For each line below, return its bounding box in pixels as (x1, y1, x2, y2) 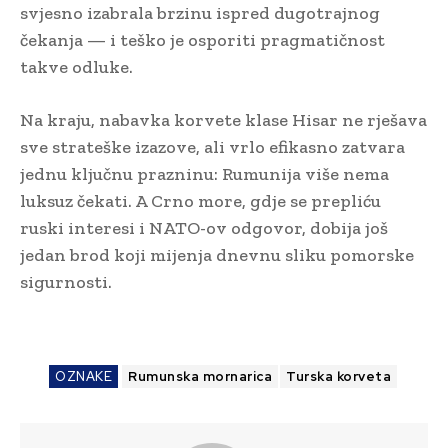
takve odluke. (20, 56, 133, 79)
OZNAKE (55, 368, 112, 386)
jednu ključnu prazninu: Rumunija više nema (20, 163, 389, 186)
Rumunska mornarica (128, 368, 272, 386)
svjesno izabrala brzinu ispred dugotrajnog (20, 2, 380, 25)
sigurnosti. (20, 271, 112, 294)
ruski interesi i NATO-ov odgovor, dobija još (20, 217, 388, 240)
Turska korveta (286, 368, 391, 386)
